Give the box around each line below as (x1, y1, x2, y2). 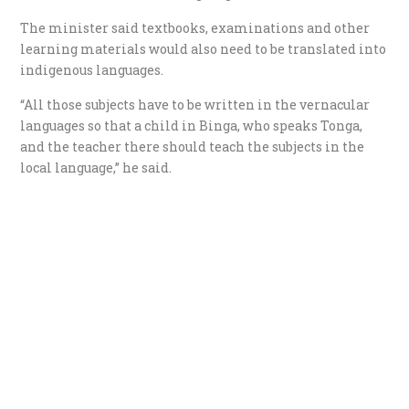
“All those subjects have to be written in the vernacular (20, 95, 371, 113)
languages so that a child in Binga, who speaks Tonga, (20, 116, 363, 134)
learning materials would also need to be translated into (20, 39, 387, 58)
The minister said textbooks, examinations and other (20, 18, 371, 37)
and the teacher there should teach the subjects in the (20, 137, 365, 155)
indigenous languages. (20, 60, 164, 79)
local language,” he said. (20, 158, 173, 176)
